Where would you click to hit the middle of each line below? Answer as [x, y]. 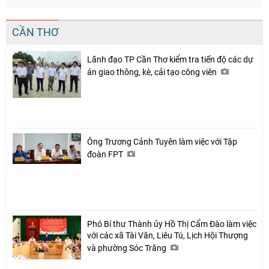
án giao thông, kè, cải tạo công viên [153, 72]
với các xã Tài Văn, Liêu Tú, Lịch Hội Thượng [168, 235]
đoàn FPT [106, 154]
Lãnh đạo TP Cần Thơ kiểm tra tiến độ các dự [170, 59]
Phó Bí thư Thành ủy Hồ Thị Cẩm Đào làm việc [172, 224]
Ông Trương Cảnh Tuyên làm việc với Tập [162, 141]
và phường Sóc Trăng [128, 248]
